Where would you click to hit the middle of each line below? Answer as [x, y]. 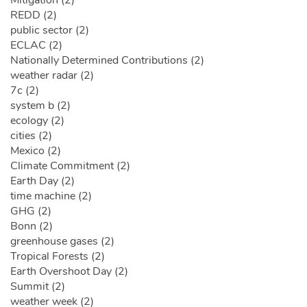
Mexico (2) [36, 151]
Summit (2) [38, 287]
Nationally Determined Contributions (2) [107, 61]
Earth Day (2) [42, 181]
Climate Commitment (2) [70, 166]
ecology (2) [37, 121]
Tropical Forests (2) [58, 257]
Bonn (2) [32, 226]
